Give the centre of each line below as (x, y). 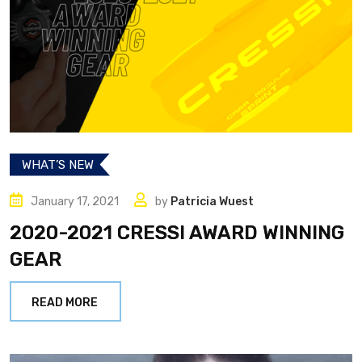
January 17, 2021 (75, 201)
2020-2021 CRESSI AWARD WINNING (177, 232)
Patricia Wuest (212, 201)
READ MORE (65, 302)
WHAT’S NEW (58, 164)
